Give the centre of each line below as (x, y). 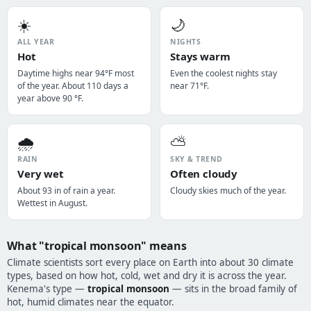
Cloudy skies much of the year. (228, 191)
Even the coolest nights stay (224, 73)
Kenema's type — (47, 289)
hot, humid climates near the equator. (91, 302)
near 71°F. (190, 86)
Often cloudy (204, 174)
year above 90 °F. (50, 98)
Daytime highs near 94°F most (76, 73)
